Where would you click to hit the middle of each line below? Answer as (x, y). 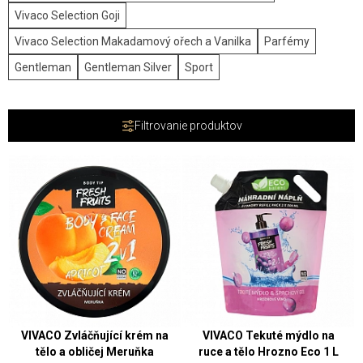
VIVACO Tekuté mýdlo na (268, 336)
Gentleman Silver (128, 68)
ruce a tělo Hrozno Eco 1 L (268, 352)
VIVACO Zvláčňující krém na (95, 336)
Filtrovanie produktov (188, 126)
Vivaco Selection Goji (67, 16)
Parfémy (287, 42)
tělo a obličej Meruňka (95, 352)
